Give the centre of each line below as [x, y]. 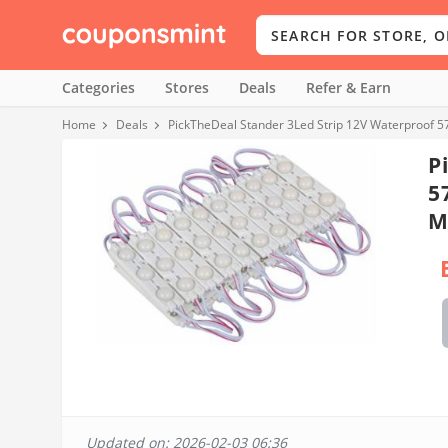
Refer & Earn [348, 87]
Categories [98, 87]
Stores [187, 87]
